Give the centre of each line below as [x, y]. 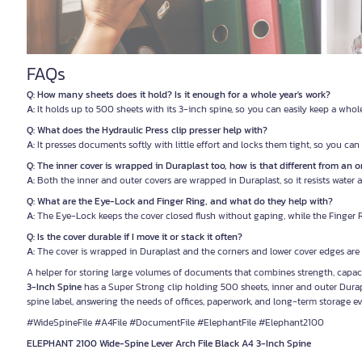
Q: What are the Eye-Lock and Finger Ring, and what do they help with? [180, 201]
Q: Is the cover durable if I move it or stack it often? [135, 237]
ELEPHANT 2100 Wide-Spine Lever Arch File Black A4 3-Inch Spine [169, 343]
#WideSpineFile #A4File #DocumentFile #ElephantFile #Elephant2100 [175, 322]
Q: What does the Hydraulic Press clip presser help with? [147, 130]
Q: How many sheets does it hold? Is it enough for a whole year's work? [179, 95]
